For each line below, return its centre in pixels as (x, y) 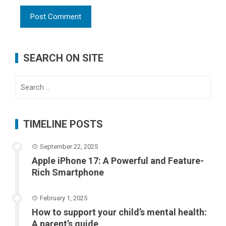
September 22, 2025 (69, 147)
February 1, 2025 (64, 198)
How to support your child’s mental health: (119, 212)
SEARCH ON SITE (63, 58)
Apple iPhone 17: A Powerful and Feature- (118, 161)
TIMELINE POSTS (63, 124)
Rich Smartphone (68, 173)
